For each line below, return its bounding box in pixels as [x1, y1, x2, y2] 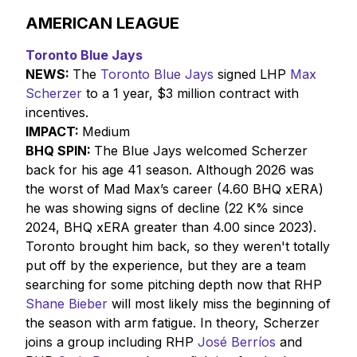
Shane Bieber [25, 295, 108, 312]
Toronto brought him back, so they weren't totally [25, 237, 330, 254]
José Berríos [197, 333, 276, 350]
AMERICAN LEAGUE [25, 13, 179, 33]
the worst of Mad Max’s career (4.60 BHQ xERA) [25, 180, 324, 197]
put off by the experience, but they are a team [25, 257, 306, 273]
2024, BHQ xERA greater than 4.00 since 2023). [25, 218, 316, 235]
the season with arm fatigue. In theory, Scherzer [25, 314, 320, 331]
